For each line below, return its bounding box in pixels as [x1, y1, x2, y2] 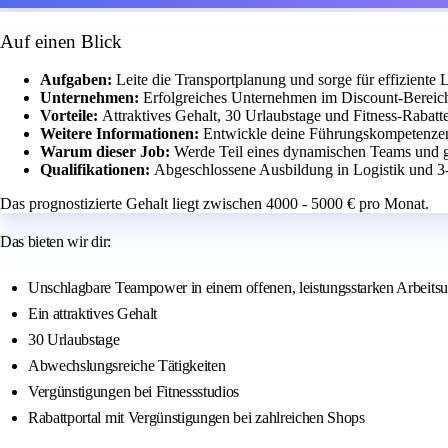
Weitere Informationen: [40, 125, 203, 143]
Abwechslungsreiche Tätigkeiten [28, 357, 226, 375]
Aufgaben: [40, 71, 116, 89]
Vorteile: [40, 107, 102, 125]
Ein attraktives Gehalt [28, 305, 157, 323]
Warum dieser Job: [40, 143, 174, 161]
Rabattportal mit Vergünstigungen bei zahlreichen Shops [28, 409, 365, 427]
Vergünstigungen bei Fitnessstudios [28, 383, 240, 401]
